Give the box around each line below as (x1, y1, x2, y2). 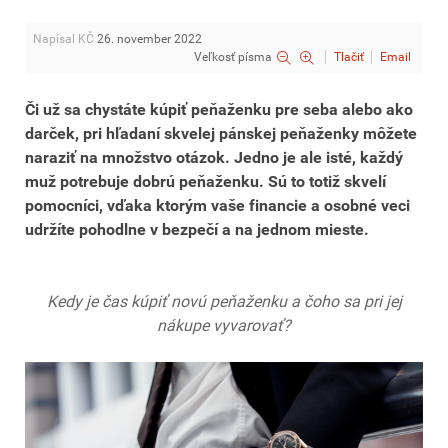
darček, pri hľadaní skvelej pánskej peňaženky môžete (25, 124, 417, 143)
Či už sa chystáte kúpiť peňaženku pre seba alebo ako (25, 100, 413, 119)
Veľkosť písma (194, 50, 272, 64)
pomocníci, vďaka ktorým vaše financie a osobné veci (25, 196, 410, 215)
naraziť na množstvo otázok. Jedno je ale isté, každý (25, 148, 403, 167)
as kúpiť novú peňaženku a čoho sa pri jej (109, 292, 402, 311)
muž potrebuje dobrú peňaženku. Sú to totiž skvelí (25, 172, 386, 191)
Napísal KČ (33, 32, 97, 46)
